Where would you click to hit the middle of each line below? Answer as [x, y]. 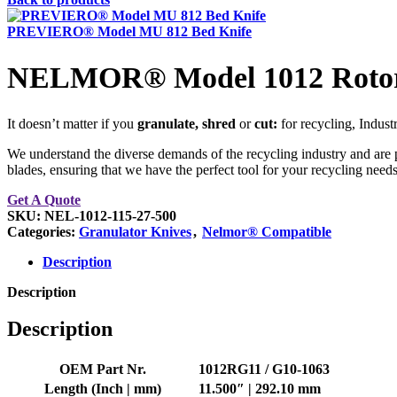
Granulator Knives [135, 231]
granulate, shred [188, 123]
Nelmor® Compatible [267, 231]
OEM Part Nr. [102, 370]
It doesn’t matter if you [72, 123]
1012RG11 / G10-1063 [264, 370]
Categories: [41, 231]
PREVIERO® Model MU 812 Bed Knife [129, 31]
